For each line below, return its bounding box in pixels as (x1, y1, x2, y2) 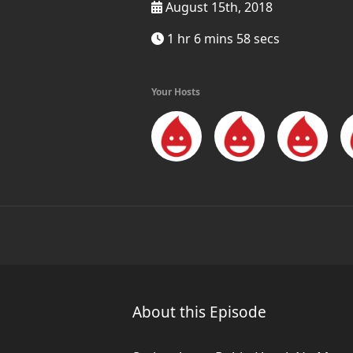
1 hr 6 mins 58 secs (164, 30, 280, 47)
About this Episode (132, 302, 266, 322)
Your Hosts (151, 85, 200, 98)
